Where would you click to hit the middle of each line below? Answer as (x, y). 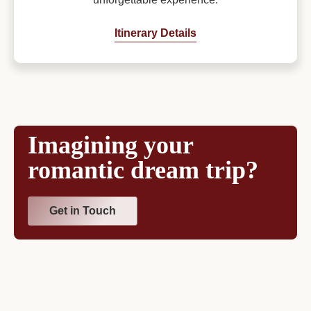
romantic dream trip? (143, 170)
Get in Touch (83, 211)
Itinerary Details (155, 33)
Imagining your (110, 145)
